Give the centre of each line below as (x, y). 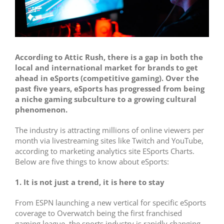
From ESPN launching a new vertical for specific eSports (110, 203)
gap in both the (173, 57)
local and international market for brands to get (106, 68)
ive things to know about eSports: (112, 162)
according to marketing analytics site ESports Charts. (105, 151)
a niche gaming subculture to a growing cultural (106, 99)
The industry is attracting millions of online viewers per (109, 130)
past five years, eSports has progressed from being (110, 89)
